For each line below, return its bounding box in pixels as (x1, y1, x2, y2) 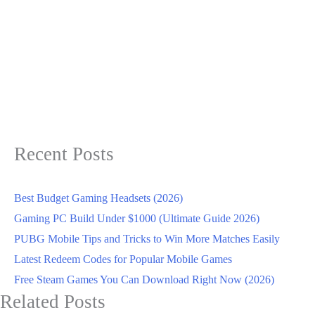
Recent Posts (14, 143, 114, 165)
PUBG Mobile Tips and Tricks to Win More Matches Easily (14, 232, 280, 245)
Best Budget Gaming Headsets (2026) (14, 191, 183, 204)
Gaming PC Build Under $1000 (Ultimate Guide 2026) (14, 212, 259, 224)
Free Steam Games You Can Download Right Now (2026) (14, 273, 274, 285)
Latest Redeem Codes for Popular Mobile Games (14, 252, 232, 265)
